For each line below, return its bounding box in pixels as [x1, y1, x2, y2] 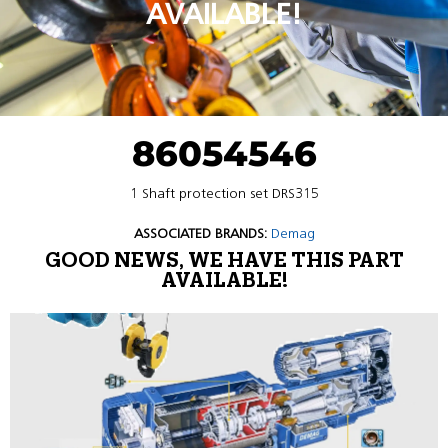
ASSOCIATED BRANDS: [133, 225, 267, 242]
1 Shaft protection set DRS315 [129, 185, 319, 202]
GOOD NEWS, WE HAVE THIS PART [44, 251, 404, 271]
